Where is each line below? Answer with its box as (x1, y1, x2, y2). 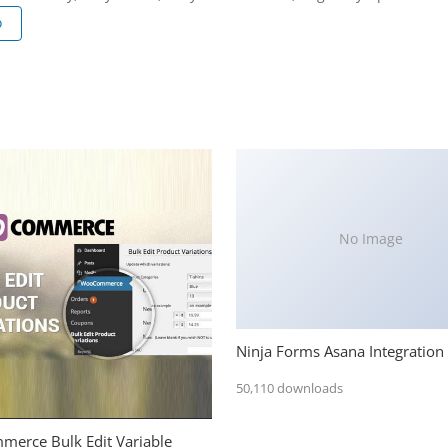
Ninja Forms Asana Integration (236, 340, 444, 361)
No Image (339, 229, 403, 249)
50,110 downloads (236, 379, 343, 398)
